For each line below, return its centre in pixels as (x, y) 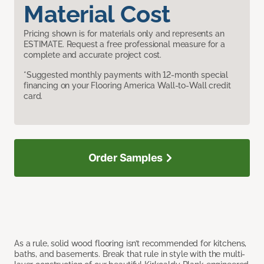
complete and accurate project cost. (93, 55)
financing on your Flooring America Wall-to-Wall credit (127, 85)
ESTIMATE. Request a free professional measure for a (124, 44)
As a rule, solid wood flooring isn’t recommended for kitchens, (131, 243)
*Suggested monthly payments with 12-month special (126, 75)
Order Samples (126, 157)
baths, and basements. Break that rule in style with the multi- (130, 254)
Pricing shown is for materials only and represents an (124, 33)
